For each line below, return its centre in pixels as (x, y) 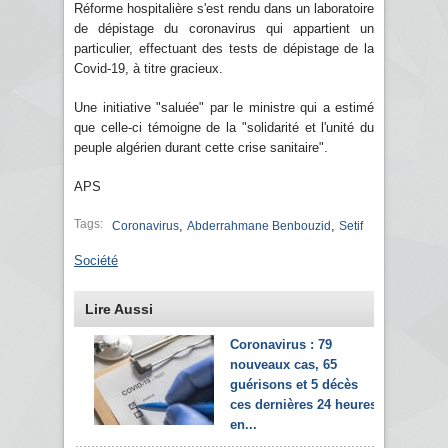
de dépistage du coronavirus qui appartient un (224, 28)
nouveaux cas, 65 (283, 364)
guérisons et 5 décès (294, 384)
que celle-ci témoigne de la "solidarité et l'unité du (224, 127)
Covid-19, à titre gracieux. (148, 68)
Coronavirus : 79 (281, 344)
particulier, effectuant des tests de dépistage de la (224, 48)
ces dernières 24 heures (303, 404)
